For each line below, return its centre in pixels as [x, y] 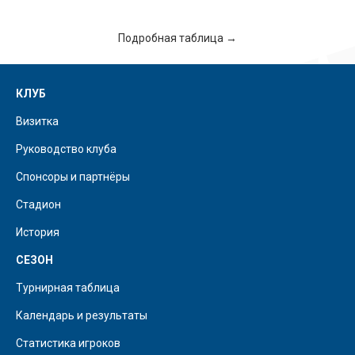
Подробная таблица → [177, 38]
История [38, 232]
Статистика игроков [68, 343]
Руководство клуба [66, 149]
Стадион [38, 204]
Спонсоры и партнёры [73, 176]
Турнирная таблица [68, 287]
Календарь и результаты [82, 315]
